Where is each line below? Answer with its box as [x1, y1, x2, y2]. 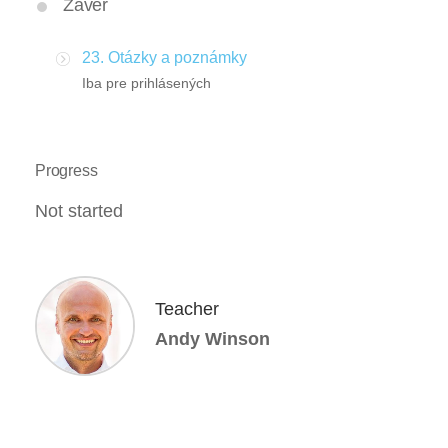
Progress [35, 162, 98, 180]
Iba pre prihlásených [82, 75, 211, 92]
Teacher [155, 299, 219, 320]
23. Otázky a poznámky [82, 49, 247, 67]
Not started [35, 201, 123, 222]
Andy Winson [155, 329, 270, 350]
